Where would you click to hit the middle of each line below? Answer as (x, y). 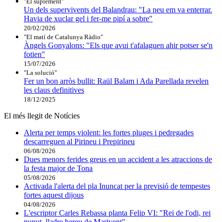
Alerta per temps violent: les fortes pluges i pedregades (109, 133)
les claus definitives (54, 90)
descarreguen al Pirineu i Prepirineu (79, 142)
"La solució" (40, 73)
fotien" (34, 55)
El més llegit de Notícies (42, 116)
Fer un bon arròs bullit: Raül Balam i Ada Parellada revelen (116, 81)
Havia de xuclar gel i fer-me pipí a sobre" (88, 19)
